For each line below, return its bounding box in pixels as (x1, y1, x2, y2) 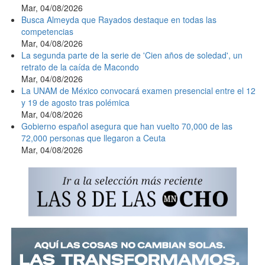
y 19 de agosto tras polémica (21, 96, 130, 109)
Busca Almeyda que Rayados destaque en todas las (21, 14, 216, 26)
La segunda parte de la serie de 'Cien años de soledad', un (21, 49, 243, 62)
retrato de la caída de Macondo (21, 61, 139, 73)
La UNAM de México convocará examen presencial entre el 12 (21, 85, 256, 97)
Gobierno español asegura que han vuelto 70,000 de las (21, 120, 232, 132)
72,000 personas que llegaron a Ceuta (21, 132, 166, 144)
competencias (21, 25, 73, 38)
